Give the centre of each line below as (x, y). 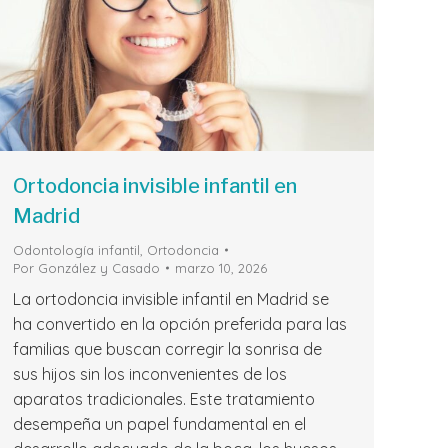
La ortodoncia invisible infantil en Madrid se (171, 298)
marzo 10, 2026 (221, 267)
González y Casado (99, 267)
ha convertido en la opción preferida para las (180, 323)
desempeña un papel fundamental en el (159, 423)
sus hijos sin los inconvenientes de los (150, 373)
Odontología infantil (76, 249)
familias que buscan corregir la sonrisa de (167, 348)
